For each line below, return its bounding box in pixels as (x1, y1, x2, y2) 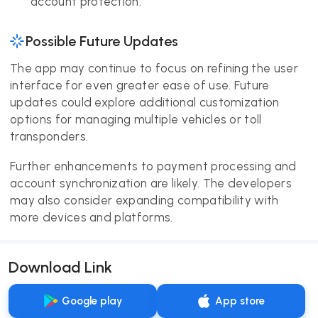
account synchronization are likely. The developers (10, 176, 292, 190)
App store (215, 295, 265, 307)
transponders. (10, 129, 89, 143)
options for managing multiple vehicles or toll (10, 112, 262, 126)
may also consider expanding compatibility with (10, 193, 279, 207)
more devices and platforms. (10, 210, 173, 224)
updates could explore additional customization (10, 95, 280, 109)
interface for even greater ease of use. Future (10, 78, 270, 92)
